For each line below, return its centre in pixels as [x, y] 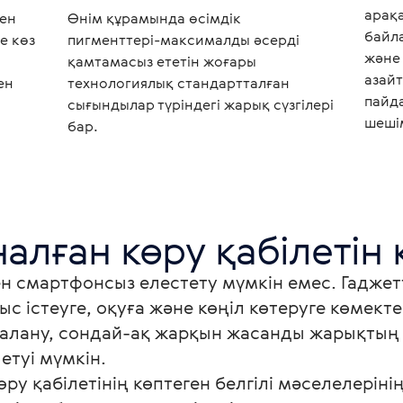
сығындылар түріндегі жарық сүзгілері [200, 104]
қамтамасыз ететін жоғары [161, 61]
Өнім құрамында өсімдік [154, 18]
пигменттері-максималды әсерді [183, 40]
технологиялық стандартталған [178, 83]
